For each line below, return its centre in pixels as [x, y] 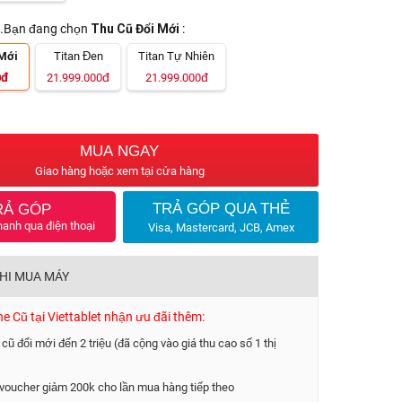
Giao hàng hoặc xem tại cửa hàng [119, 171]
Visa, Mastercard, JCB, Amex [221, 227]
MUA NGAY [119, 151]
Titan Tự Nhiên [176, 56]
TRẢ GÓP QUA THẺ [221, 209]
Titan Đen [78, 56]
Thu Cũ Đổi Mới [135, 29]
